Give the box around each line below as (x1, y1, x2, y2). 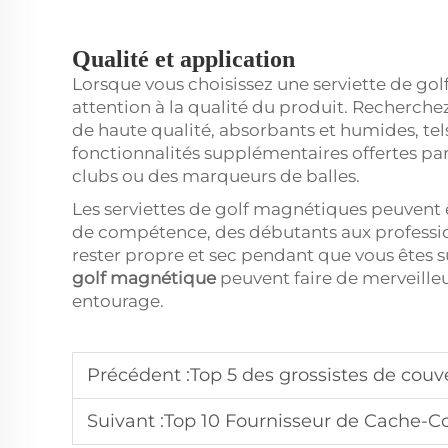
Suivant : (87, 410, 164, 432)
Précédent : (87, 364, 190, 386)
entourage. (72, 291, 164, 311)
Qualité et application (72, 46, 295, 72)
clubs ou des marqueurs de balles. (72, 166, 360, 186)
